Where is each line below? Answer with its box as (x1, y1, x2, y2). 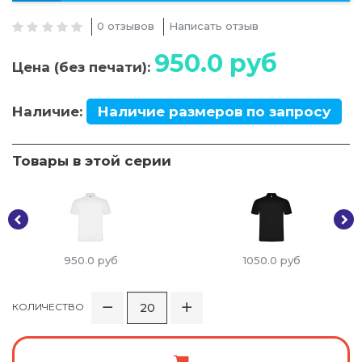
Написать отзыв (169, 19, 259, 33)
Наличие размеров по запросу (98, 103, 330, 120)
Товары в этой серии (12, 153, 171, 170)
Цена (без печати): (12, 59, 154, 76)
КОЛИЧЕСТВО (12, 301, 84, 314)
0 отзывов (97, 19, 155, 33)
